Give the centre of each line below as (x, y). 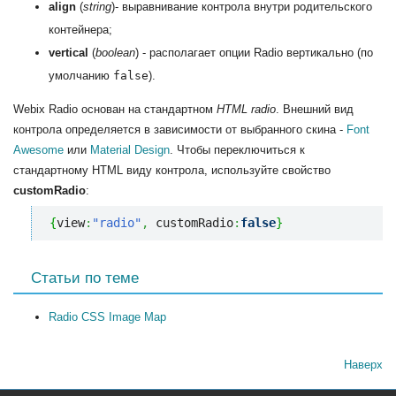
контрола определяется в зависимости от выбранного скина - (180, 129)
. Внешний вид (315, 109)
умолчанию (81, 75)
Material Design (130, 149)
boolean (115, 52)
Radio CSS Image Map (107, 317)
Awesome (38, 149)
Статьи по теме (85, 278)
